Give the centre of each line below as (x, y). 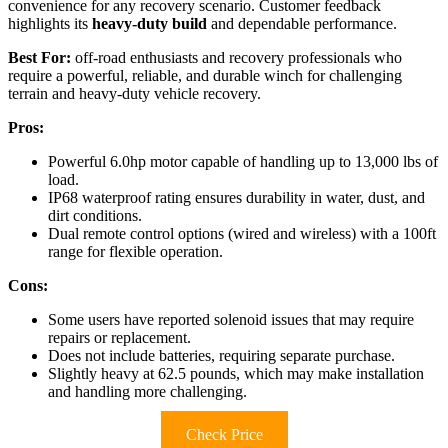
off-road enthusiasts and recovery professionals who (236, 58)
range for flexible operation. (135, 252)
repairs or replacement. (119, 338)
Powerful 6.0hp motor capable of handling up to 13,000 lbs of (243, 162)
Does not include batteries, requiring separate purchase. (221, 356)
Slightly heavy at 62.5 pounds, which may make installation (236, 374)
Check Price (224, 435)
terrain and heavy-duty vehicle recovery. (134, 94)
